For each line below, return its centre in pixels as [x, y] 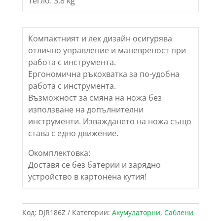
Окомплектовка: [59, 153]
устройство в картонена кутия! [87, 177]
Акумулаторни [136, 213]
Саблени [179, 213]
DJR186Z [52, 213]
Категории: [92, 213]
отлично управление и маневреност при [107, 51]
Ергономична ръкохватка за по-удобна [104, 74]
